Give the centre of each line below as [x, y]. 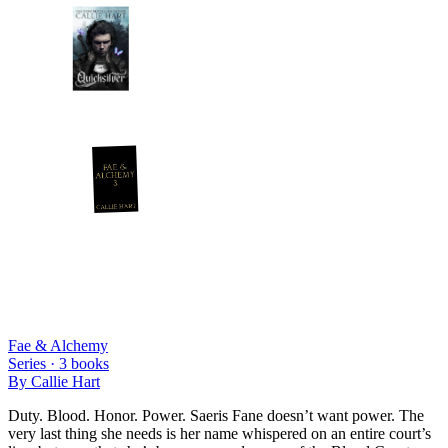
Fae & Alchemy [58, 345]
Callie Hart [65, 381]
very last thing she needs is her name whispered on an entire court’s [219, 433]
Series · [33, 363]
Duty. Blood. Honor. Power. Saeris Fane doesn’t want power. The [216, 415]
